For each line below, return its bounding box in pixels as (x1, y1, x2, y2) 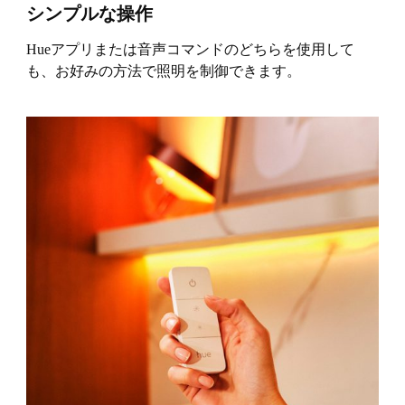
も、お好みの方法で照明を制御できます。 (25, 63, 301, 80)
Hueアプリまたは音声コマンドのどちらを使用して (25, 42, 354, 58)
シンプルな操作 (25, 4, 153, 24)
